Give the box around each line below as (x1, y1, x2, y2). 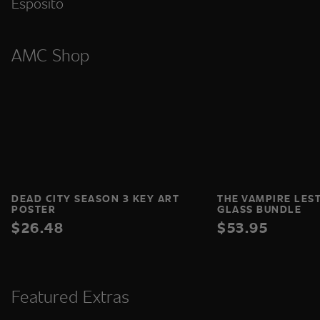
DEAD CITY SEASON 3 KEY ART (11, 191, 179, 206)
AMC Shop (11, 43, 89, 67)
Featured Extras (11, 284, 129, 309)
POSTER (11, 202, 56, 216)
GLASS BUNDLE (217, 202, 301, 216)
